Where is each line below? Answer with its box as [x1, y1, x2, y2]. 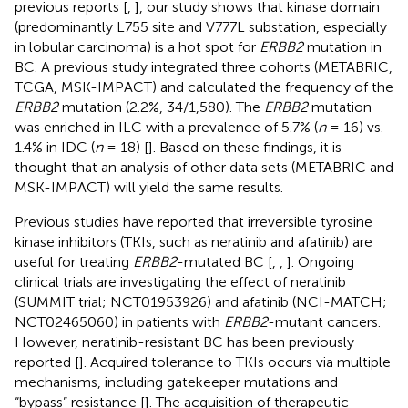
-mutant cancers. [268, 312, 381, 331]
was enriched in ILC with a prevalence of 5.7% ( [15, 117, 318, 136]
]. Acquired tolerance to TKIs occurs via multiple [79, 352, 391, 371]
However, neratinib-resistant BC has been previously [15, 332, 354, 351]
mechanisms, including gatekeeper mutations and [15, 372, 338, 391]
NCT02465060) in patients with [15, 312, 224, 331]
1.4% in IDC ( [15, 138, 95, 156]
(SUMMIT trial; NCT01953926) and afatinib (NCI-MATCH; [15, 292, 387, 311]
